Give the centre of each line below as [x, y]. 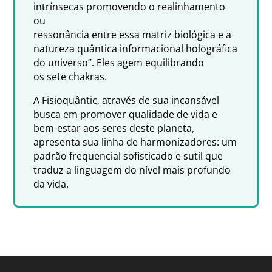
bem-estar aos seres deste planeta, [114, 128]
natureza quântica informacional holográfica [136, 48]
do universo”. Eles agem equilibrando [119, 62]
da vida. [51, 184]
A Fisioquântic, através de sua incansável [127, 100]
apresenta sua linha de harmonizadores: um [135, 142]
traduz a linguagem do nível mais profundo [132, 170]
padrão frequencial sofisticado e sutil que [128, 156]
